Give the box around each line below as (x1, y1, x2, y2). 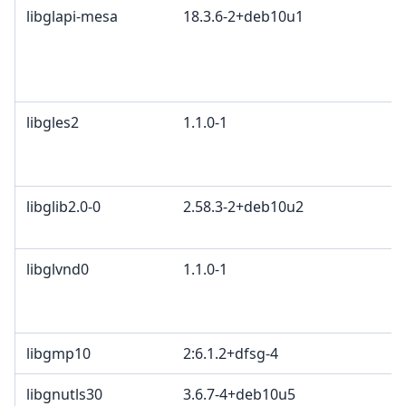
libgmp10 (26, 343, 91, 364)
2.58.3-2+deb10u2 (183, 197, 304, 217)
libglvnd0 (26, 259, 89, 280)
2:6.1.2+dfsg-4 (183, 343, 278, 364)
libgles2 (26, 112, 79, 133)
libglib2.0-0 (26, 197, 101, 217)
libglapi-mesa (26, 6, 118, 27)
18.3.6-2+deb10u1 (183, 6, 304, 27)
